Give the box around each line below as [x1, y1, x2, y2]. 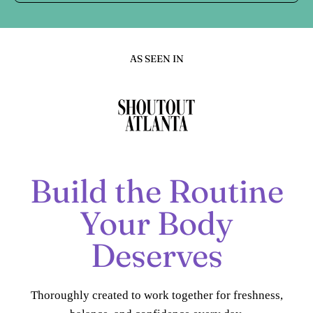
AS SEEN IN [129, 52, 184, 65]
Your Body [80, 203, 233, 243]
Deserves [90, 235, 223, 275]
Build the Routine [29, 170, 284, 211]
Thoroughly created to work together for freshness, [30, 288, 283, 302]
